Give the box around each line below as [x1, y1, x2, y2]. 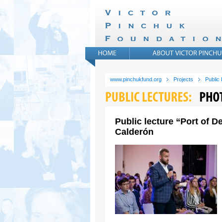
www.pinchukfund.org [110, 76, 162, 82]
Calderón [115, 127, 154, 137]
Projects [173, 76, 193, 82]
